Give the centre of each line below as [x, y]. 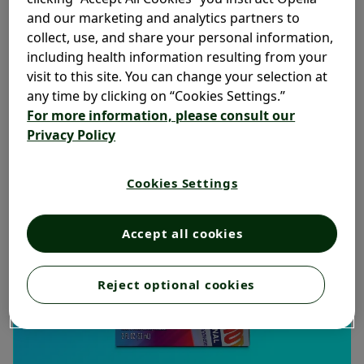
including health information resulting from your [178, 57]
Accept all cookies [182, 234]
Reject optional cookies [176, 285]
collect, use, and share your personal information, [180, 38]
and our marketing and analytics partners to [164, 18]
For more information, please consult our [161, 116]
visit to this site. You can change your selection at [178, 77]
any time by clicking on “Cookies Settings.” [156, 96]
